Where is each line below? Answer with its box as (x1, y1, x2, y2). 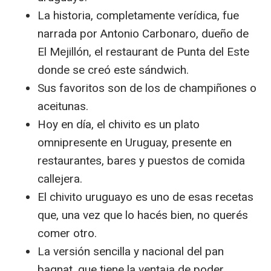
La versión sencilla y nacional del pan (38, 244, 224, 258)
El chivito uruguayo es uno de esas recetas (38, 190, 253, 204)
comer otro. (38, 226, 97, 240)
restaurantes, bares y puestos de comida (38, 154, 245, 168)
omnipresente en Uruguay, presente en (38, 135, 232, 149)
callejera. (38, 172, 82, 186)
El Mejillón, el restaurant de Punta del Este (38, 45, 249, 59)
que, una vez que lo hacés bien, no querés (38, 208, 248, 222)
